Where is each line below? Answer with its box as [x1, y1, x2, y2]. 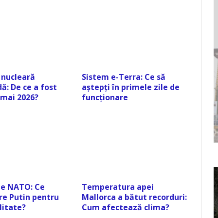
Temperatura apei [82, 182, 154, 192]
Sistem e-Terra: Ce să [82, 72, 166, 83]
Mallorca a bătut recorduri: [82, 192, 187, 202]
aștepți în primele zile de [82, 82, 180, 93]
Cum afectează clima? [82, 202, 170, 213]
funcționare [82, 92, 128, 103]
